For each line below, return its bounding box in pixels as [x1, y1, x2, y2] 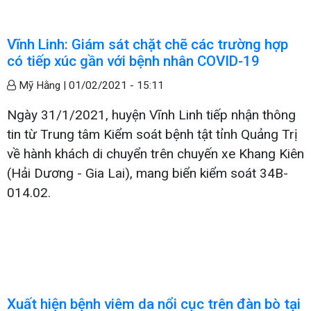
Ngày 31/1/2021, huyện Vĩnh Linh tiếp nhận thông [7, 106, 296, 123]
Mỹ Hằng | [16, 78, 69, 92]
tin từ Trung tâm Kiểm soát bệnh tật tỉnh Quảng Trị [7, 126, 298, 142]
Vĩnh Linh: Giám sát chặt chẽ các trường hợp [7, 35, 288, 53]
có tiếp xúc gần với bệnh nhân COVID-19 [7, 52, 260, 69]
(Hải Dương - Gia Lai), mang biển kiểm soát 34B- [7, 165, 288, 181]
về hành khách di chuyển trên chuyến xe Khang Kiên [7, 145, 304, 162]
